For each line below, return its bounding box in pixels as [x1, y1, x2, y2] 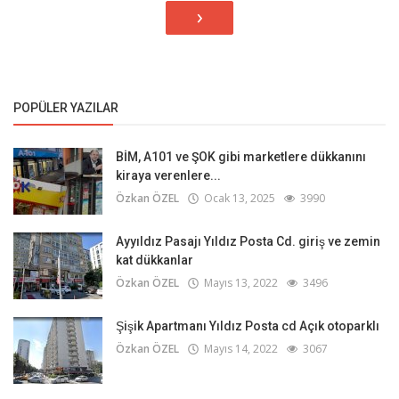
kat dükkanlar [116, 253, 193, 268]
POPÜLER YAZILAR [13, 101, 118, 116]
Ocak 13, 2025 [199, 191, 275, 207]
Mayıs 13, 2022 [199, 275, 278, 291]
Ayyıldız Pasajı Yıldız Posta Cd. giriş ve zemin [116, 234, 380, 249]
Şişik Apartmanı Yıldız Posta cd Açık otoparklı [116, 319, 379, 334]
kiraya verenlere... [116, 168, 221, 183]
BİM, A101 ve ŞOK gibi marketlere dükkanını [116, 150, 366, 165]
